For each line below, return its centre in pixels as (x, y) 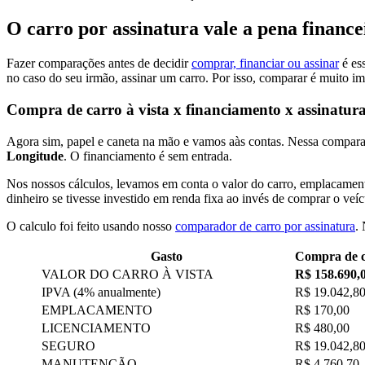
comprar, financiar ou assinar (265, 64)
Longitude (35, 156)
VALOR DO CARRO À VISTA (128, 274)
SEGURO (68, 345)
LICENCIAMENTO (96, 328)
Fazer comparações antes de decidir (99, 64)
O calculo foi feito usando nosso (91, 226)
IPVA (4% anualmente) (101, 292)
